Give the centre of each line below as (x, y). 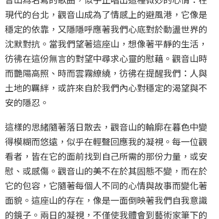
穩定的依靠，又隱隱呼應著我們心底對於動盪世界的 (106, 29)
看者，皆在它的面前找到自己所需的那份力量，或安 (106, 156)
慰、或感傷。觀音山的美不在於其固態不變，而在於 (106, 170)
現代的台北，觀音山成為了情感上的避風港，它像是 (106, 14)
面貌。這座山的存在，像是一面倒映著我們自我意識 (106, 200)
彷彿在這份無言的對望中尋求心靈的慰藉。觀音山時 (106, 58)
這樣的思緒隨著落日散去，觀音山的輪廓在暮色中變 (106, 126)
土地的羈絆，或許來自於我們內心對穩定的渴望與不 (106, 87)
